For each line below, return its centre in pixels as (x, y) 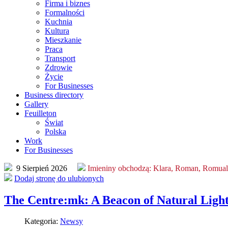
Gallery (36, 104)
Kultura (57, 31)
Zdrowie (59, 67)
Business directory (54, 95)
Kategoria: (42, 221)
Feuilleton (40, 113)
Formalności (65, 12)
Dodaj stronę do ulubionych (59, 178)
